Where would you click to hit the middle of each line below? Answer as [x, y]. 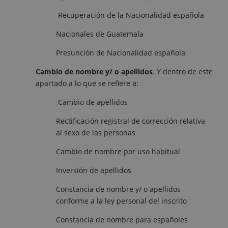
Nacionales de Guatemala [100, 34]
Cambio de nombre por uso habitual [118, 151]
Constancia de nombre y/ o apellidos [118, 189]
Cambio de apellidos [92, 102]
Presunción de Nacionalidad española [121, 52]
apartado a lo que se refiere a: [87, 83]
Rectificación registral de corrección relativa [131, 121]
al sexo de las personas [96, 132]
